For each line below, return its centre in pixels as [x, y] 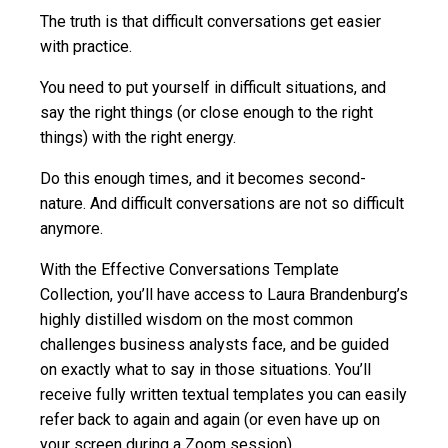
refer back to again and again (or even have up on [210, 420]
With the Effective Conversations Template [189, 270]
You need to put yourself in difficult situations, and [213, 88]
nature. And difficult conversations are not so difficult [222, 204]
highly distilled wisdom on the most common [196, 320]
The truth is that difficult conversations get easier [210, 22]
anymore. [71, 229]
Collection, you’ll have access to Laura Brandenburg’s [224, 295]
